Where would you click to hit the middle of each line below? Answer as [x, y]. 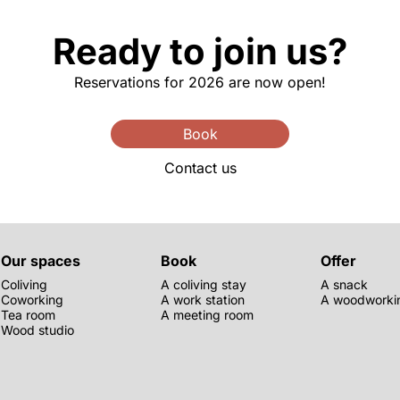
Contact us [200, 168]
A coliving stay [204, 284]
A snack [344, 284]
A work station [203, 300]
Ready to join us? [200, 51]
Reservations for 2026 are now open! [200, 82]
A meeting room [207, 315]
